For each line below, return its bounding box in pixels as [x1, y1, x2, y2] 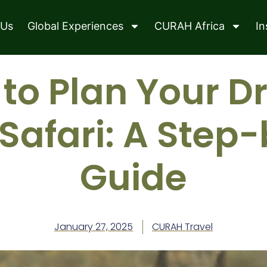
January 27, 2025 [54, 220, 133, 234]
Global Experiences [27, 20, 123, 33]
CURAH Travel [152, 220, 213, 234]
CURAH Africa [154, 20, 225, 33]
